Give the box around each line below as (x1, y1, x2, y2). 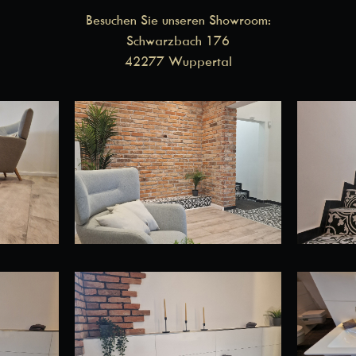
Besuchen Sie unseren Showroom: (85, 12, 271, 29)
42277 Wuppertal (124, 53, 232, 70)
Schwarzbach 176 (126, 33, 230, 49)
